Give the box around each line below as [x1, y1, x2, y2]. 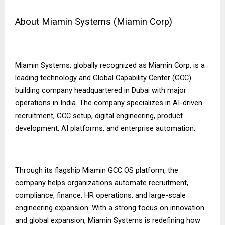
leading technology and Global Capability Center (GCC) [15, 73, 191, 83]
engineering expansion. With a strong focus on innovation [15, 203, 204, 213]
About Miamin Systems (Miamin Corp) [15, 16, 175, 28]
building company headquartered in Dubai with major [15, 86, 186, 95]
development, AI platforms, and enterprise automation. [15, 124, 195, 133]
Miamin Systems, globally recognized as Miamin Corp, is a [15, 61, 205, 70]
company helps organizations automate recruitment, [15, 178, 188, 188]
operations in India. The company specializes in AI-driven [15, 98, 202, 108]
